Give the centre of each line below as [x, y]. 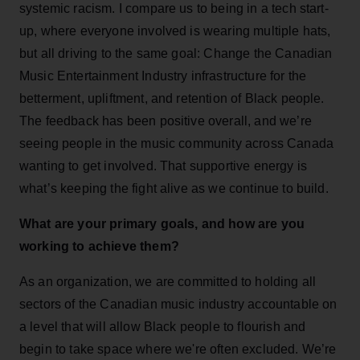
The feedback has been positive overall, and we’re [166, 121]
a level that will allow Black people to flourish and [163, 326]
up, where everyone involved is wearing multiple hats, [175, 31]
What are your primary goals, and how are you [162, 223]
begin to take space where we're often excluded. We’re [178, 349]
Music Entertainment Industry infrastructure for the [163, 76]
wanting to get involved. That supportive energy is [164, 166]
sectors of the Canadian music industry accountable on [178, 304]
